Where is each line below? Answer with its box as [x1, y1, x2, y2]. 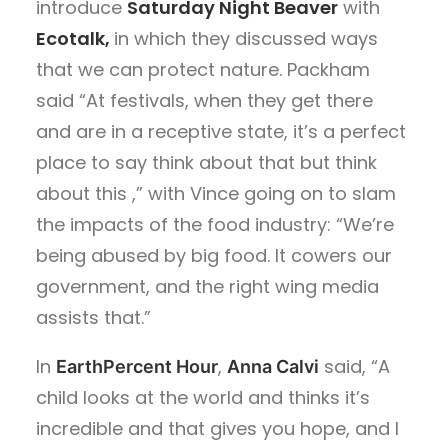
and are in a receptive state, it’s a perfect [36, 118, 406, 144]
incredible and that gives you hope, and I [36, 415, 399, 441]
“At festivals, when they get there [79, 87, 373, 113]
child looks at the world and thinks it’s [36, 384, 370, 410]
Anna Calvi [227, 355, 319, 377]
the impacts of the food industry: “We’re [36, 211, 394, 237]
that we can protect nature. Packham [36, 56, 370, 82]
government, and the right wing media [36, 273, 379, 299]
